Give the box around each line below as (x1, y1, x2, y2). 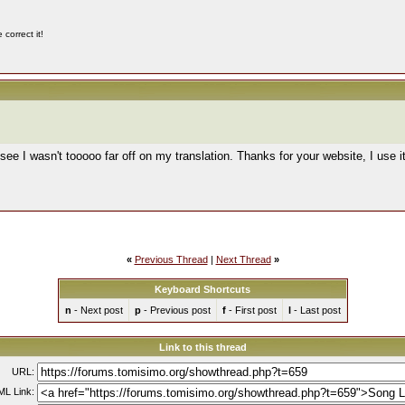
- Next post (71, 305, 123, 316)
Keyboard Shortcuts (155, 284, 250, 295)
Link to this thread (158, 342, 247, 353)
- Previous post (140, 305, 211, 316)
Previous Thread (134, 254, 208, 265)
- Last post (290, 305, 341, 316)
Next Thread (215, 254, 271, 265)
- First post (225, 305, 277, 316)
